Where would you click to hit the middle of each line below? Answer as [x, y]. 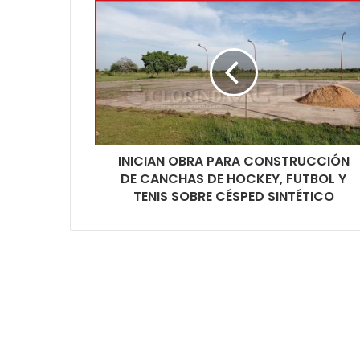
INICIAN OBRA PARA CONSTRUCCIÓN [233, 162]
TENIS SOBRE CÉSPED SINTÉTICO [233, 197]
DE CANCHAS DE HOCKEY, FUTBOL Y [233, 179]
